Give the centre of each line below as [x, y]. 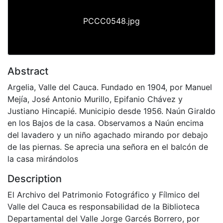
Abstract [28, 71]
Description [35, 178]
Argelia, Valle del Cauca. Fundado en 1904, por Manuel [110, 87]
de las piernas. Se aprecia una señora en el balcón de [108, 147]
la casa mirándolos [43, 159]
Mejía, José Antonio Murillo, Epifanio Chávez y [95, 99]
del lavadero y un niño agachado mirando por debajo [108, 135]
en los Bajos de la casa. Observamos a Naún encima [106, 123]
